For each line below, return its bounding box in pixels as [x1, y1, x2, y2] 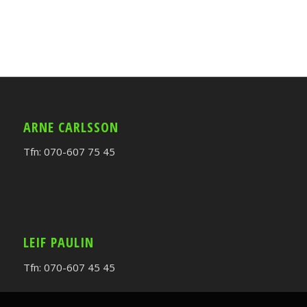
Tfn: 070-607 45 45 [23, 260, 115, 274]
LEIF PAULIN [23, 233, 94, 251]
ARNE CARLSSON [23, 117, 119, 136]
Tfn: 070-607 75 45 [23, 145, 115, 159]
